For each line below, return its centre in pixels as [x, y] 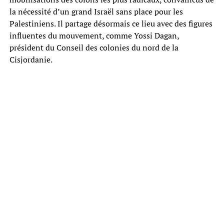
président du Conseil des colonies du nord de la [94, 47]
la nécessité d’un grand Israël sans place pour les [96, 11]
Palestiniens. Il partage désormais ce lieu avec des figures [111, 23]
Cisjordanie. [31, 59]
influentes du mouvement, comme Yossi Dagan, [94, 35]
